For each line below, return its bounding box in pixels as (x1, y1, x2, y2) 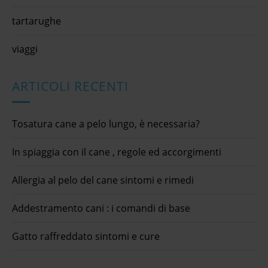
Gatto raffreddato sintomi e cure (12, 229, 160, 243)
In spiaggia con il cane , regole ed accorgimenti (12, 145, 221, 159)
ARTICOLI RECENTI (12, 77, 129, 95)
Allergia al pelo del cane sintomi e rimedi (12, 173, 194, 187)
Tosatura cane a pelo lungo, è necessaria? (12, 117, 200, 130)
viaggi (12, 42, 38, 56)
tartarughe (12, 14, 61, 28)
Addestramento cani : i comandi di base (12, 201, 190, 215)
